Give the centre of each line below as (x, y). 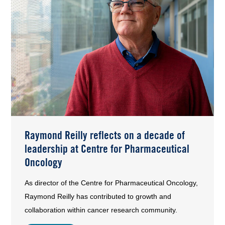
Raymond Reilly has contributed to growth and (98, 196)
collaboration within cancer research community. (101, 210)
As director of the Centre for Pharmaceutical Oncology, (111, 183)
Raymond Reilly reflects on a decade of (105, 135)
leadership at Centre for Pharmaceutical (107, 148)
